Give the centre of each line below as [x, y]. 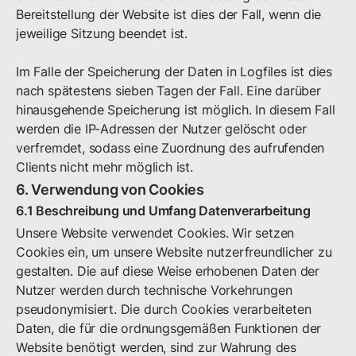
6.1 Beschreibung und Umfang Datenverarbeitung [163, 211]
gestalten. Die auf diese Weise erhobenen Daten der [168, 271]
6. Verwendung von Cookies [110, 190]
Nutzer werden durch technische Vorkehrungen [154, 290]
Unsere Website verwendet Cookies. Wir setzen [155, 233]
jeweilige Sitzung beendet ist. [102, 33]
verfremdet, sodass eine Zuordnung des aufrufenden [170, 148]
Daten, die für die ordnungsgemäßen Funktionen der [169, 328]
